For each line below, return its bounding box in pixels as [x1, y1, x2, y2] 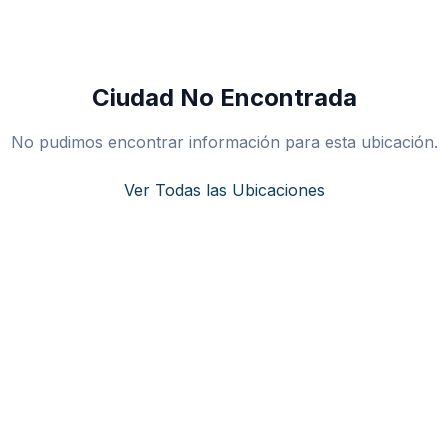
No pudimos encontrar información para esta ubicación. [10, 132, 438, 152]
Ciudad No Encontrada [91, 83, 357, 112]
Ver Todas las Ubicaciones [123, 180, 325, 200]
